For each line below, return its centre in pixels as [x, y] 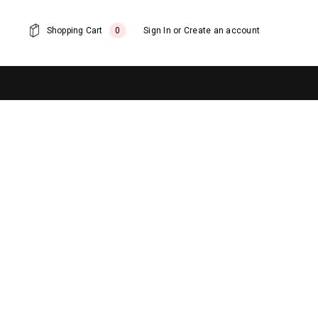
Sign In [157, 31]
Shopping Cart [75, 31]
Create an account [221, 31]
